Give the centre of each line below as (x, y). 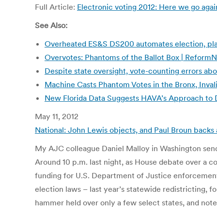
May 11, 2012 (57, 116)
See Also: (51, 25)
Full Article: (56, 7)
